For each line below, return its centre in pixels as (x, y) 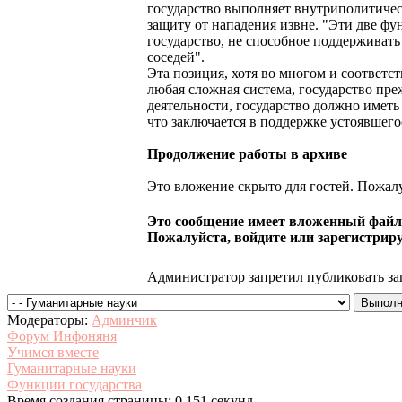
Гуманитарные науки (72, 369)
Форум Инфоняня (62, 336)
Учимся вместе (53, 353)
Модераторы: (49, 320)
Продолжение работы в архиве (247, 154)
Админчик (124, 320)
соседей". (176, 57)
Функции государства (74, 385)
